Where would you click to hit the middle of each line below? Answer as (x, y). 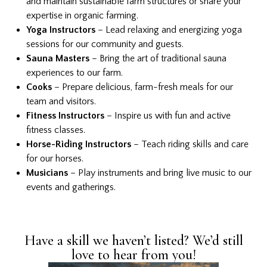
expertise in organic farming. (82, 16)
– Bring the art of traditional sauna (159, 59)
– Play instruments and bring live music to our (160, 173)
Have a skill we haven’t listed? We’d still (133, 241)
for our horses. (55, 159)
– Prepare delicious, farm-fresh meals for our (142, 87)
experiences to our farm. (74, 73)
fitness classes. (56, 130)
